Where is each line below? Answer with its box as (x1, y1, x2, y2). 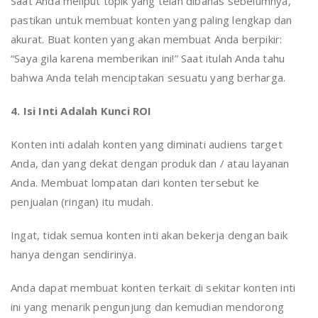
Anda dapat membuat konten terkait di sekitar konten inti (11, 280, 296, 295)
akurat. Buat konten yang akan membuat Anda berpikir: (11, 32, 283, 47)
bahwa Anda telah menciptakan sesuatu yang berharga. (11, 70, 286, 85)
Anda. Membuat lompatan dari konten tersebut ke (11, 175, 260, 190)
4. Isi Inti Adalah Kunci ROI (11, 104, 152, 119)
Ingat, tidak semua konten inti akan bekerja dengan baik (11, 228, 288, 243)
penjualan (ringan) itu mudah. (11, 194, 153, 209)
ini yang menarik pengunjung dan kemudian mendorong (11, 300, 285, 314)
